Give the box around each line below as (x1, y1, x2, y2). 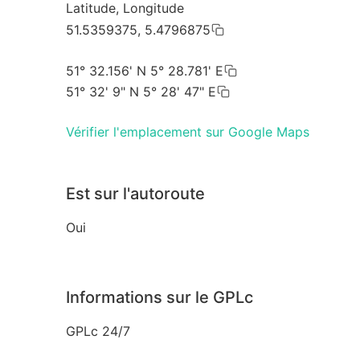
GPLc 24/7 (66, 322, 130, 339)
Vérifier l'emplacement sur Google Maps (66, 123, 309, 140)
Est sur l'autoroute (66, 183, 205, 203)
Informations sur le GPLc (66, 287, 253, 307)
